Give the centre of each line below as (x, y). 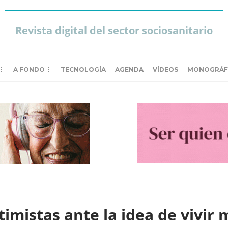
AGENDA (129, 69)
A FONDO (29, 69)
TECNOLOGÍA (83, 69)
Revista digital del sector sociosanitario (114, 30)
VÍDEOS (165, 69)
